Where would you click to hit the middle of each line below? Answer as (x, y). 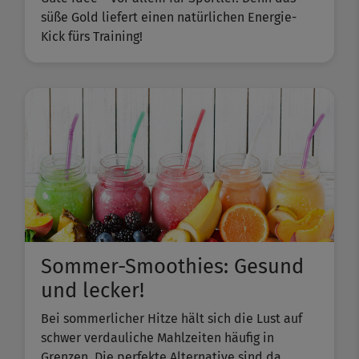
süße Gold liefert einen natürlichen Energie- (169, 18)
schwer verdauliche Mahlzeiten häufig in (157, 338)
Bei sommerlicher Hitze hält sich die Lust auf (171, 319)
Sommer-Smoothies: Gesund (172, 267)
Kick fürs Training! (92, 37)
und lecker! (93, 291)
